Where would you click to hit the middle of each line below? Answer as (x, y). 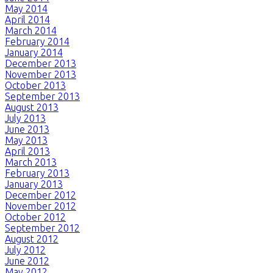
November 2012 (41, 206)
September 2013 (42, 96)
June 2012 (27, 261)
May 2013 (26, 140)
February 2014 (37, 41)
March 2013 (31, 162)
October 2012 (35, 217)
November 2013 (41, 74)
